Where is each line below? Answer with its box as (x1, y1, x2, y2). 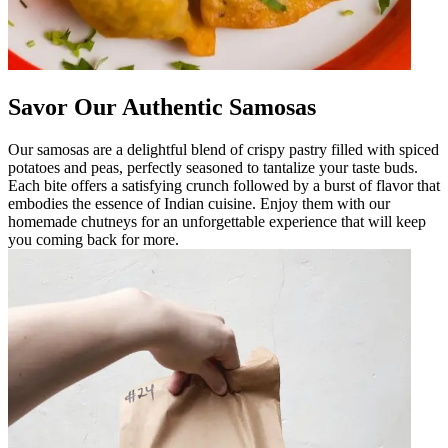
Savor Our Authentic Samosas (8, 93, 316, 120)
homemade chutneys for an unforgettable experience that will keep (8, 212, 426, 230)
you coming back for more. (8, 230, 179, 248)
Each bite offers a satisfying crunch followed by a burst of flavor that (8, 176, 440, 194)
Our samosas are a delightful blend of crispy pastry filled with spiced (8, 140, 439, 158)
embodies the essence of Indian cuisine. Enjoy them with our (8, 194, 390, 212)
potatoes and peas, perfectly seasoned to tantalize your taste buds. (8, 158, 418, 176)
